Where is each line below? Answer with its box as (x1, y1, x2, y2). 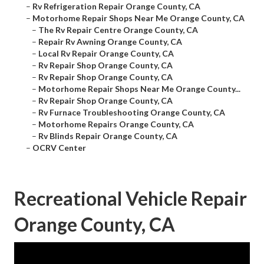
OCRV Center (32, 143, 86, 153)
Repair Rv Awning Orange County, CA (38, 37, 182, 47)
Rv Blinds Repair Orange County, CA (38, 131, 177, 141)
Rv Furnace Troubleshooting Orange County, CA (38, 107, 225, 118)
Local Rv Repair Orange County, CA (38, 48, 174, 59)
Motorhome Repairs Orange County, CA (38, 119, 194, 130)
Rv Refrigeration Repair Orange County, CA (32, 1, 200, 12)
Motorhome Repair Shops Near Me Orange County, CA (32, 13, 245, 24)
